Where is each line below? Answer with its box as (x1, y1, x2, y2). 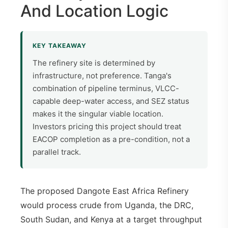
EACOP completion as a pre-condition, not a (33, 134, 190, 144)
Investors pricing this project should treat (33, 121, 181, 131)
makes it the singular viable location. (33, 108, 163, 119)
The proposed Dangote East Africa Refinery (20, 185, 189, 196)
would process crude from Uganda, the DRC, (20, 199, 193, 210)
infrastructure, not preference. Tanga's (33, 70, 172, 80)
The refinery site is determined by (33, 58, 155, 68)
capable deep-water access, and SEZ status (33, 96, 189, 106)
